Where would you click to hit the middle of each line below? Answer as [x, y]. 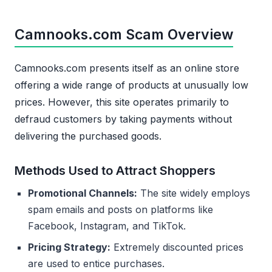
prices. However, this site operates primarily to [122, 102]
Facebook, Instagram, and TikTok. [107, 226]
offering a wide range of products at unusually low [131, 85]
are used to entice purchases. [96, 264]
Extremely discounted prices [177, 247]
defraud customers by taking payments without [123, 119]
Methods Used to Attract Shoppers [115, 171]
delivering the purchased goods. [88, 136]
